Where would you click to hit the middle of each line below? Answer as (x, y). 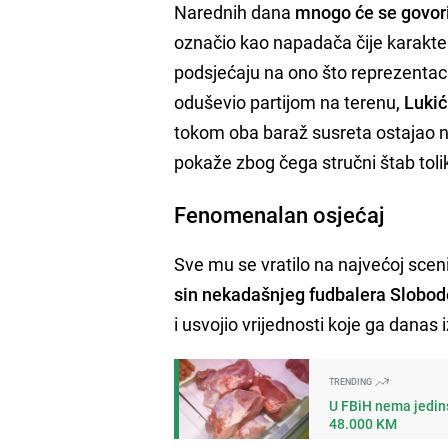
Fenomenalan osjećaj (280, 214)
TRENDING (352, 381)
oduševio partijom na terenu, (289, 101)
